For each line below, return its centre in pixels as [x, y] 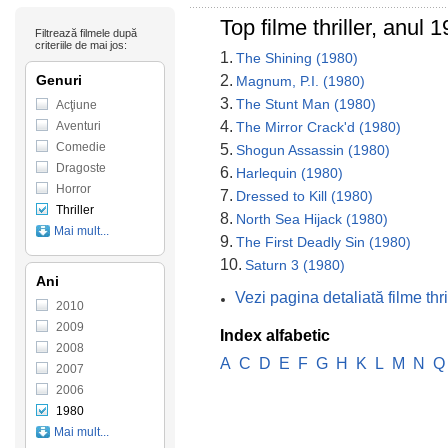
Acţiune [76, 105]
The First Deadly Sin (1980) [323, 242]
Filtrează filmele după [86, 33]
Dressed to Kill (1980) [304, 196]
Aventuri [78, 126]
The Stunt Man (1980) [306, 104]
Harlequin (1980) [289, 173]
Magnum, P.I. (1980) [300, 81]
